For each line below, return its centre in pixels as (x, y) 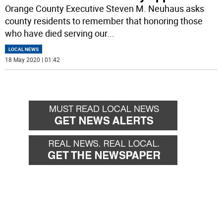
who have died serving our (56, 33)
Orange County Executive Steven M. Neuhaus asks (105, 9)
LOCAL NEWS (24, 49)
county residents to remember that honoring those (104, 21)
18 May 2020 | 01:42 (33, 60)
